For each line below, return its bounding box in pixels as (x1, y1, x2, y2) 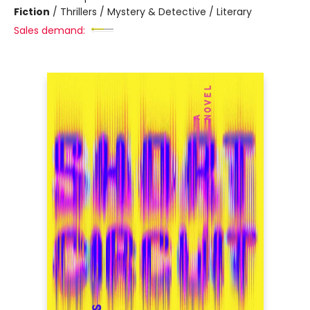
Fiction (14, 5, 50, 19)
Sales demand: (14, 24, 85, 37)
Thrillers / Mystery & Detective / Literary (60, 5, 252, 19)
